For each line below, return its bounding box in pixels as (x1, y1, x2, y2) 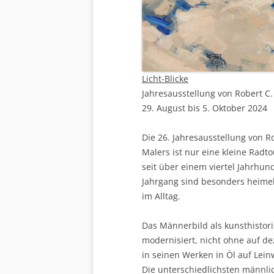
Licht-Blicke (142, 73, 188, 85)
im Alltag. (142, 190, 180, 202)
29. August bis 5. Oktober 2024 (142, 102, 267, 114)
